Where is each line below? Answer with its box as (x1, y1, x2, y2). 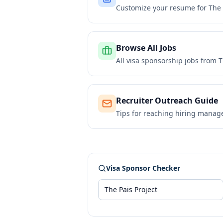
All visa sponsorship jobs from (116, 56, 219, 65)
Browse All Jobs (116, 42, 176, 53)
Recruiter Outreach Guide (116, 95, 218, 106)
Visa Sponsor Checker (106, 163, 180, 173)
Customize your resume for (116, 3, 209, 12)
